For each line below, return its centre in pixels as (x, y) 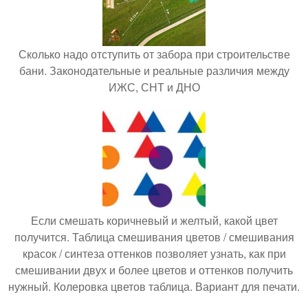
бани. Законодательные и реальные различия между (154, 70)
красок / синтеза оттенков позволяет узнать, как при (154, 253)
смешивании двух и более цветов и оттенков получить (154, 269)
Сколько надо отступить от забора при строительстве (154, 54)
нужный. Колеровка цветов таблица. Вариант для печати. (154, 286)
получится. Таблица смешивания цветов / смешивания (154, 236)
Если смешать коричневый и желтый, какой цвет (154, 220)
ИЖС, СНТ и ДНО (154, 87)
